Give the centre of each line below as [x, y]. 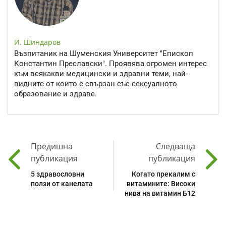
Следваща [176, 146]
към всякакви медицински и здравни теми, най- [101, 74]
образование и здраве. [55, 94]
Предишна [52, 146]
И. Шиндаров [37, 42]
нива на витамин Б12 [160, 193]
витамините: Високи [161, 183]
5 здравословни [58, 174]
